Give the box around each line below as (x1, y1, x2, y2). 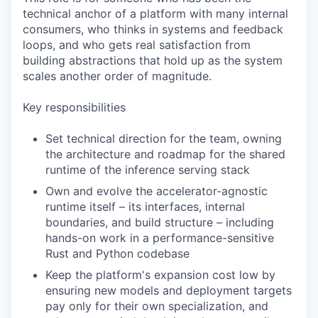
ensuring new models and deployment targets (45, 283, 292, 297)
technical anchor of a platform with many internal (23, 6, 288, 21)
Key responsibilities (23, 100, 126, 114)
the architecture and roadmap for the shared (45, 147, 285, 161)
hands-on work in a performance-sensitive (45, 231, 274, 245)
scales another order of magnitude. (23, 69, 212, 83)
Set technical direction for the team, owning (45, 131, 282, 146)
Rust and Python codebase (45, 246, 190, 261)
